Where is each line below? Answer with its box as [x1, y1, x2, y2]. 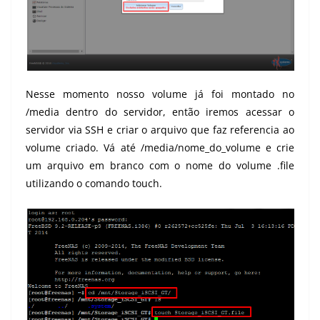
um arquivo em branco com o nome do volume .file [26, 159, 294, 173]
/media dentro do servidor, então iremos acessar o [26, 105, 294, 119]
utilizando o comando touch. [26, 176, 162, 191]
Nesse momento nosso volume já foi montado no [26, 87, 294, 101]
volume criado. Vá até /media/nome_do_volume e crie [26, 141, 294, 155]
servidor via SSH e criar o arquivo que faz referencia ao [26, 123, 294, 137]
